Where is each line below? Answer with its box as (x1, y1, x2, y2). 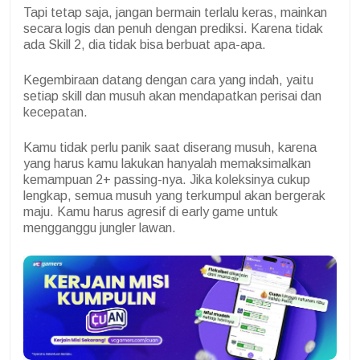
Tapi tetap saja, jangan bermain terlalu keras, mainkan (23, 5, 327, 19)
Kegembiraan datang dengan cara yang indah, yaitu (23, 72, 313, 87)
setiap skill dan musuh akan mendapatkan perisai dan (23, 88, 321, 103)
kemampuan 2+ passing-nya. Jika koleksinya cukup (23, 172, 310, 186)
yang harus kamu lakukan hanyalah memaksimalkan (23, 156, 311, 170)
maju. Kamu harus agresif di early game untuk (23, 204, 278, 219)
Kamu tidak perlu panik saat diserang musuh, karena (23, 140, 317, 154)
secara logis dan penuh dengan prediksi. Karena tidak (23, 21, 323, 35)
